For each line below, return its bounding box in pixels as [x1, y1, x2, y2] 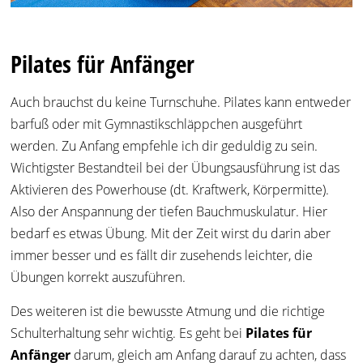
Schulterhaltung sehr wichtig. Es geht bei [11, 324, 246, 343]
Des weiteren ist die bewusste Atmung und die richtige [11, 302, 326, 321]
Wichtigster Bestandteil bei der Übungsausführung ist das [11, 159, 340, 177]
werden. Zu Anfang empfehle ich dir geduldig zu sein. [11, 137, 318, 156]
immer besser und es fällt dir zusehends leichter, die [11, 246, 314, 265]
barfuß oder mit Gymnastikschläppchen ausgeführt [11, 115, 303, 134]
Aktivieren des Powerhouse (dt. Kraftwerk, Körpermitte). [11, 181, 330, 199]
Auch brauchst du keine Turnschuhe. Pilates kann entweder [11, 93, 352, 112]
